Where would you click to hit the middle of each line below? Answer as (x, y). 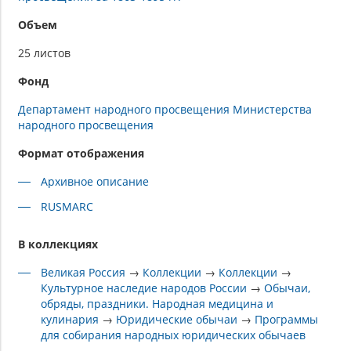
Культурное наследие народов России (144, 288)
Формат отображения (81, 154)
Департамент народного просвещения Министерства (165, 110)
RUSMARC (67, 207)
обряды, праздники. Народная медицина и (157, 304)
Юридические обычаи (177, 320)
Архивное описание (95, 182)
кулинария (70, 320)
